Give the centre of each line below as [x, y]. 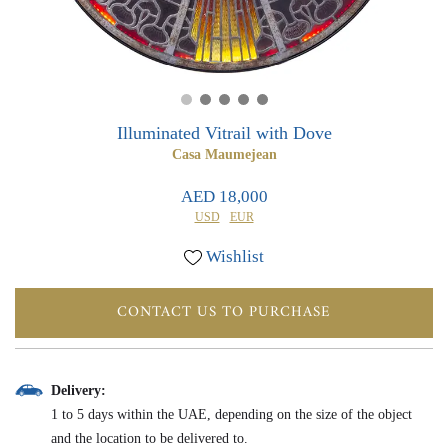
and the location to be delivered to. [149, 438]
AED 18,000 [224, 196]
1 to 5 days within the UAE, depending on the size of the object [231, 414]
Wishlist [235, 256]
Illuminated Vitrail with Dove [224, 133]
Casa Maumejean [224, 154]
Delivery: [78, 390]
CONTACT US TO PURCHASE [224, 312]
